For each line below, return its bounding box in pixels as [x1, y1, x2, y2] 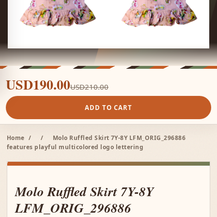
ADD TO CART [84, 103, 133, 112]
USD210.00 [70, 82, 108, 92]
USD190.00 [6, 75, 70, 94]
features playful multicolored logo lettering [7, 143, 144, 151]
